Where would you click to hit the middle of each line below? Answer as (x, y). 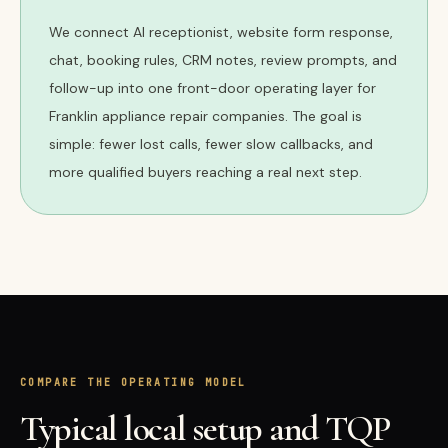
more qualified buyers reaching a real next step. (205, 172)
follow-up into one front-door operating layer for (212, 88)
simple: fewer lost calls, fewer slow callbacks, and (211, 144)
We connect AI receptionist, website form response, (221, 32)
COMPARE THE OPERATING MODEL (133, 382)
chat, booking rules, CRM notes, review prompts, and (223, 60)
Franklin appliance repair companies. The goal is (205, 116)
